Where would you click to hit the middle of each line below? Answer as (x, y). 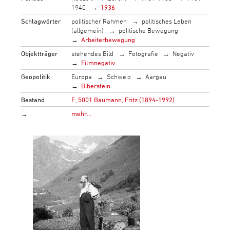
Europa (82, 76)
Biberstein (96, 85)
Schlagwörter (41, 21)
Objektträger (40, 53)
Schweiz (119, 76)
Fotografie (143, 53)
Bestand (33, 99)
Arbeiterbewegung (108, 39)
